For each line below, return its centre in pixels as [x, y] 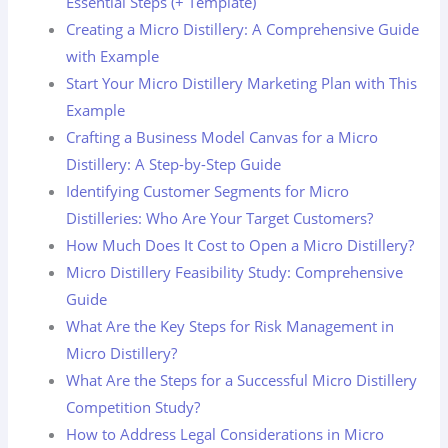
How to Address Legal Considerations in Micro [225, 433]
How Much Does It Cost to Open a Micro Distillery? [240, 244]
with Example [113, 55]
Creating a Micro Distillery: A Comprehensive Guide [243, 28]
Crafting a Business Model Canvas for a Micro [222, 136]
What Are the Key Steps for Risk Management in [230, 325]
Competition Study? [133, 406]
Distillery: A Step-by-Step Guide [174, 163]
